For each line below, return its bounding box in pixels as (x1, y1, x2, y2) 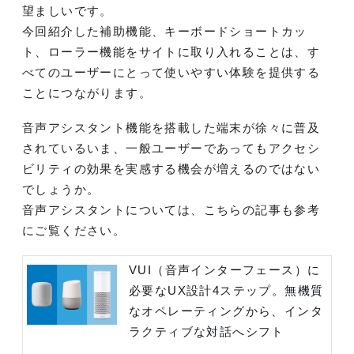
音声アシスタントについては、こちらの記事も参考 (22, 202, 321, 217)
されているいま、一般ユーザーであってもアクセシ (22, 141, 321, 155)
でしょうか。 (22, 182, 100, 196)
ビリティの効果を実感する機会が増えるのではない (22, 161, 321, 175)
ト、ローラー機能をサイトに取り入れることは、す (22, 44, 321, 58)
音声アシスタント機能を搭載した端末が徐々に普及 (22, 120, 321, 134)
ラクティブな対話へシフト (129, 324, 284, 338)
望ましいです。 (22, 3, 113, 17)
